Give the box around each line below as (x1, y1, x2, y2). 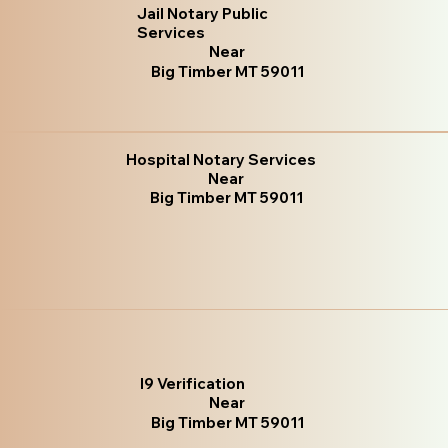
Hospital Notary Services (126, 150, 317, 170)
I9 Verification (140, 373, 246, 393)
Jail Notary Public (137, 3, 269, 23)
